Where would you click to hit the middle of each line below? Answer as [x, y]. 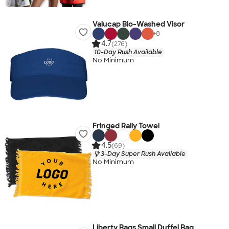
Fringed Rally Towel [126, 126]
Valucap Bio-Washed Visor [138, 24]
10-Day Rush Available [128, 52]
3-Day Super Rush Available [143, 154]
